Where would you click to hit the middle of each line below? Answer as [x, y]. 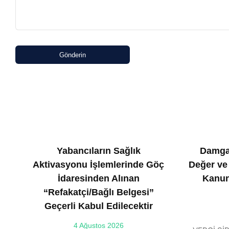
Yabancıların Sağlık [98, 151]
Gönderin [73, 55]
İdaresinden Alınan [98, 178]
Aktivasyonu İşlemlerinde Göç [98, 165]
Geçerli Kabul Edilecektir [98, 206]
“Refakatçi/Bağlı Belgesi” [98, 192]
